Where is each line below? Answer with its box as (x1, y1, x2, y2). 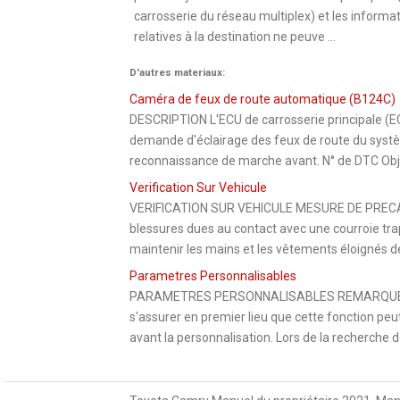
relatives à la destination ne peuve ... (133, 29, 336, 44)
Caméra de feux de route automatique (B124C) (129, 91, 396, 106)
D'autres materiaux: (129, 65, 225, 79)
